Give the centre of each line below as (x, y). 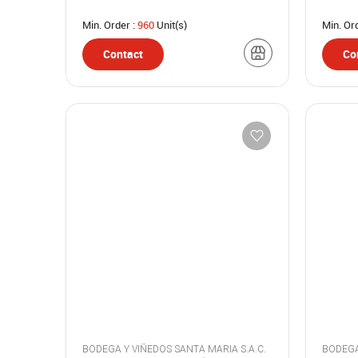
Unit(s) (171, 25)
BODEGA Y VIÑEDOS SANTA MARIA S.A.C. (253, 349)
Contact (123, 54)
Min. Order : (110, 25)
